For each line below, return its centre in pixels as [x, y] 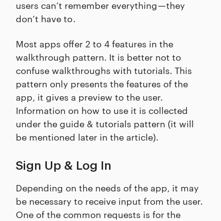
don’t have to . [46, 18]
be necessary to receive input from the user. [109, 201]
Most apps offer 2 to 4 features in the [94, 43]
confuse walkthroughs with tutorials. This [104, 70]
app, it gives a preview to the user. [89, 97]
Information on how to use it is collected [102, 110]
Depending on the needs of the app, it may [107, 187]
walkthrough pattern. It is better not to [98, 57]
